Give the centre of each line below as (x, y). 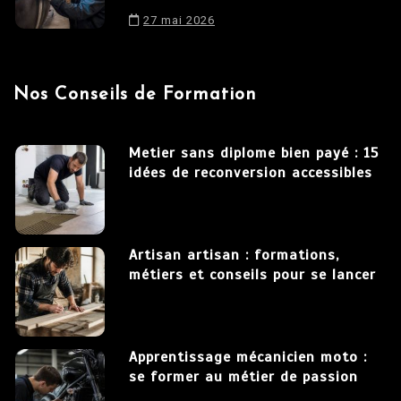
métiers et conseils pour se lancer (252, 275)
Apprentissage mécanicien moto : (248, 358)
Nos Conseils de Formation (135, 95)
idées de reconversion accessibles (251, 173)
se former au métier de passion (243, 377)
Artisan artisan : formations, (234, 256)
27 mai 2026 (179, 21)
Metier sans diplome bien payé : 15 (254, 154)
